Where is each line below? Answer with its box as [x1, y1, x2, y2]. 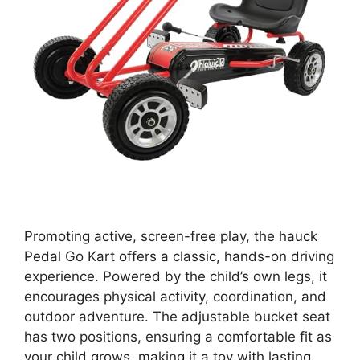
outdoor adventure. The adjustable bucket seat [24, 308, 330, 325]
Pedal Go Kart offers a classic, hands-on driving [24, 247, 334, 264]
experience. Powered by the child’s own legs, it [24, 268, 327, 284]
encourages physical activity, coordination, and [24, 288, 326, 305]
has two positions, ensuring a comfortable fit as [24, 328, 332, 345]
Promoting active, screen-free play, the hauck [24, 227, 317, 244]
